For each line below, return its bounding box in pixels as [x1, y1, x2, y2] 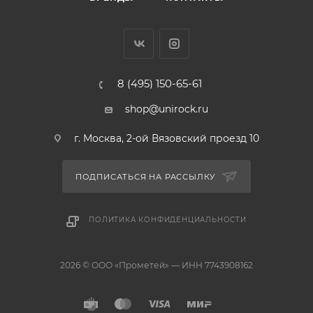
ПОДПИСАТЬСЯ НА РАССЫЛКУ [75, 172, 219, 182]
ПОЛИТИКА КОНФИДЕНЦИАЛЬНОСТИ [89, 215, 247, 225]
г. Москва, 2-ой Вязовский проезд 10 [74, 132, 259, 145]
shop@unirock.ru [125, 103, 208, 116]
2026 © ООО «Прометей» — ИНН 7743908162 [60, 260, 253, 271]
